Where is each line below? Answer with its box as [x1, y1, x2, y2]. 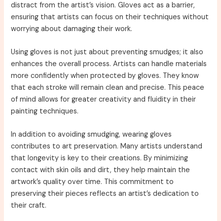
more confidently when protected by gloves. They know [11, 71, 199, 81]
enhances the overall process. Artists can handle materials [11, 59, 207, 69]
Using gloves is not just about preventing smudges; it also [11, 47, 204, 57]
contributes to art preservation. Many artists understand [11, 142, 203, 151]
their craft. [11, 201, 47, 211]
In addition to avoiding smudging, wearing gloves [11, 130, 172, 140]
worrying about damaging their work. [11, 24, 133, 34]
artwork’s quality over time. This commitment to [11, 177, 174, 187]
